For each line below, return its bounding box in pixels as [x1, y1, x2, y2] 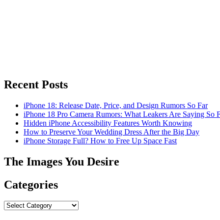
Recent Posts [4, 78, 68, 91]
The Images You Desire [4, 155, 119, 168]
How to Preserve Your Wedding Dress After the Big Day [24, 127, 199, 136]
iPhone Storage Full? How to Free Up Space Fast [24, 136, 177, 145]
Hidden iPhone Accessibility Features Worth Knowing [24, 118, 192, 127]
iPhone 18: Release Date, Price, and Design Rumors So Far [24, 101, 208, 110]
